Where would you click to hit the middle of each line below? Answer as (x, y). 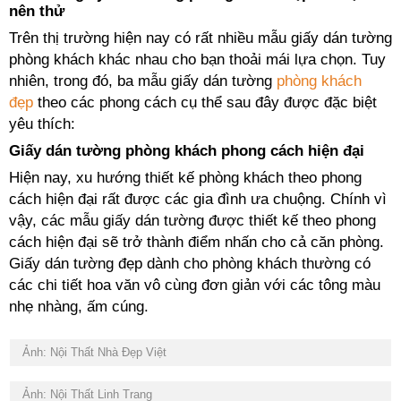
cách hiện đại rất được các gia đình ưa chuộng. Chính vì (198, 199)
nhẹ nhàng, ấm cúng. (81, 307)
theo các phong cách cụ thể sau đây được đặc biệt (205, 102)
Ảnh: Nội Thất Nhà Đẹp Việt (93, 352)
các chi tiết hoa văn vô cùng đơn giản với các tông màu (195, 285)
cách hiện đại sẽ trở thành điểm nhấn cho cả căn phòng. (196, 242)
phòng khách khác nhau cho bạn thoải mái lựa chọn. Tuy (197, 60)
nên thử (37, 11)
